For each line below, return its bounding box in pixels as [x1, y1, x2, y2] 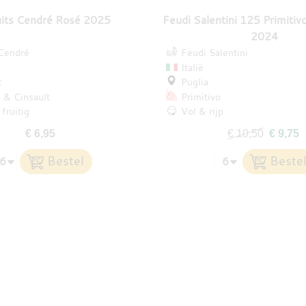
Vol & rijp [180, 105, 223, 118]
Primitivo [180, 89, 221, 103]
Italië [180, 60, 204, 74]
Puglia [180, 75, 208, 89]
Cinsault [13, 89, 50, 103]
